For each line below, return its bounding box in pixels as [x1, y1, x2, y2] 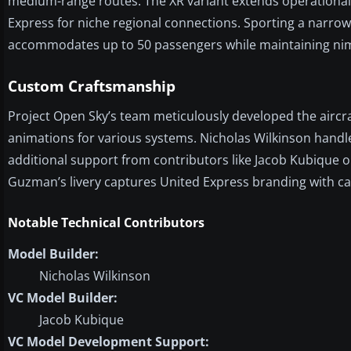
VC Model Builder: [8, 288, 118, 306]
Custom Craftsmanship [8, 75, 175, 96]
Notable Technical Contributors [8, 213, 204, 231]
